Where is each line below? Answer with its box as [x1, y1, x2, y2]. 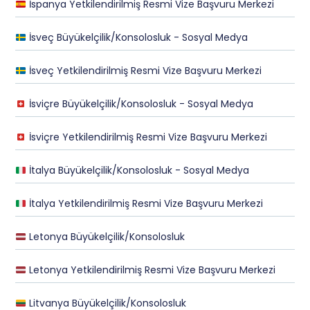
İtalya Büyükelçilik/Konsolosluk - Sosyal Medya [26, 163, 250, 178]
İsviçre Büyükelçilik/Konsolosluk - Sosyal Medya [26, 97, 254, 111]
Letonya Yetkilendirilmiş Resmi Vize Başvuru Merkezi [26, 263, 276, 277]
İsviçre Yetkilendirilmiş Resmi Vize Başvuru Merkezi [26, 130, 268, 145]
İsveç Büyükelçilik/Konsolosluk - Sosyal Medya [26, 30, 248, 45]
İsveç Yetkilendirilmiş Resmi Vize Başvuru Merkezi [26, 64, 262, 78]
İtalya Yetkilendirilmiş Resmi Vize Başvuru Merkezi [26, 197, 264, 211]
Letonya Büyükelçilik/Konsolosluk [26, 230, 185, 244]
